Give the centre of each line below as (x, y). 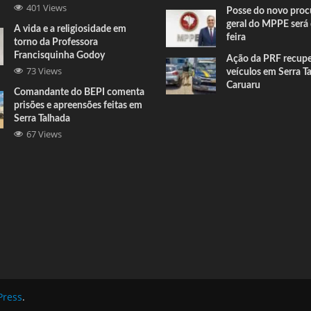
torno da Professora (56, 43)
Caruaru (243, 85)
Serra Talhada (42, 119)
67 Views (44, 134)
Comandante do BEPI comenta (79, 93)
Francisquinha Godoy (60, 56)
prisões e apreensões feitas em (78, 106)
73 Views (44, 71)
